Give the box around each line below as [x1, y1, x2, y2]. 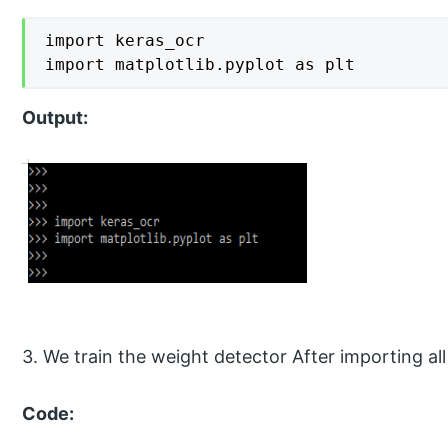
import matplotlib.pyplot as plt [45, 55, 356, 75]
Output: [22, 107, 89, 129]
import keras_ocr [45, 31, 206, 51]
